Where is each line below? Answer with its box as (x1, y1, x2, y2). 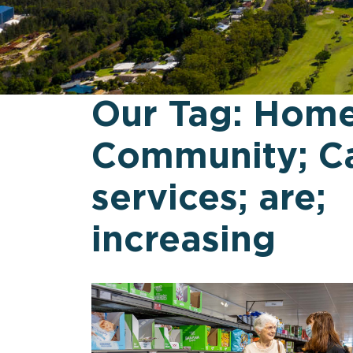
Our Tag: (91, 97, 253, 133)
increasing (91, 222, 276, 258)
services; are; (91, 180, 326, 217)
